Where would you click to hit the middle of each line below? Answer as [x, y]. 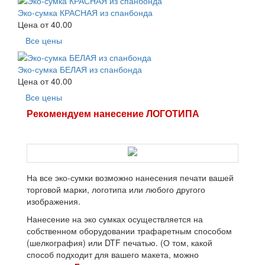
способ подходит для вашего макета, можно [113, 255]
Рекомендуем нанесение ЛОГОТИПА [113, 113]
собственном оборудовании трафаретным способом [129, 231]
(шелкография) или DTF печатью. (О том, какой [119, 243]
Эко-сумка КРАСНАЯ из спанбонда [85, 12]
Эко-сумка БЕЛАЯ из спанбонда [80, 69]
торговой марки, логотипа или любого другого [116, 190]
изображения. [54, 201]
